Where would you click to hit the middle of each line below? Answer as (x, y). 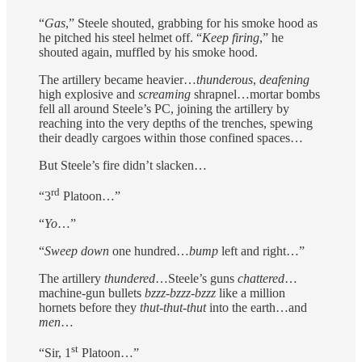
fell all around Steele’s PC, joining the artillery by (164, 109)
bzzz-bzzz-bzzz (180, 293)
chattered (261, 279)
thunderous (225, 80)
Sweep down (78, 251)
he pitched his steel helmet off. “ (120, 38)
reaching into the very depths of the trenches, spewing (176, 124)
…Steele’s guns (196, 279)
